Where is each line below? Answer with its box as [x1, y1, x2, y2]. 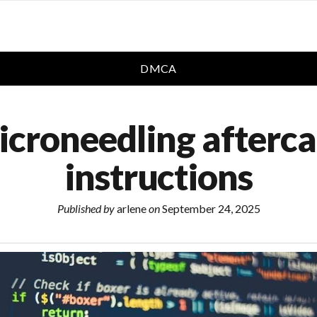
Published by [57, 202, 115, 215]
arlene [114, 202, 149, 215]
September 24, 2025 [159, 202, 260, 215]
